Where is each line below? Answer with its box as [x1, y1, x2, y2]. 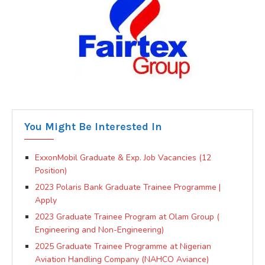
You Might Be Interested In [24, 119, 162, 133]
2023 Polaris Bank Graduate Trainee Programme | [35, 181, 221, 193]
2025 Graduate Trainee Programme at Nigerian [35, 240, 211, 252]
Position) [35, 164, 67, 176]
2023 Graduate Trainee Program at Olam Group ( [35, 211, 219, 222]
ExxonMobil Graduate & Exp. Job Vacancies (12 [35, 151, 211, 163]
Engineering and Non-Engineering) [35, 224, 164, 235]
